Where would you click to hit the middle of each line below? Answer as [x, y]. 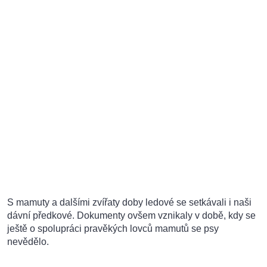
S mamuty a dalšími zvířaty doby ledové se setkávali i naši [129, 203]
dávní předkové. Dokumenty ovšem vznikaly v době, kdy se [131, 216]
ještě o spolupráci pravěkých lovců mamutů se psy [113, 229]
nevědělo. [28, 242]
